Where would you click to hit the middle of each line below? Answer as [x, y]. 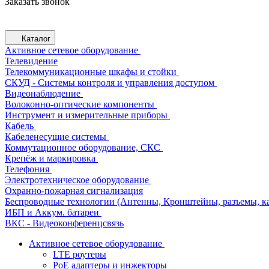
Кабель [19, 126]
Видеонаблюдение [43, 93]
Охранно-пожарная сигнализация [74, 191]
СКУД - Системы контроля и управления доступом [110, 83]
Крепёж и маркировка [50, 158]
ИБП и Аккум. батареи [52, 212]
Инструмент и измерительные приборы [86, 115]
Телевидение [31, 61]
